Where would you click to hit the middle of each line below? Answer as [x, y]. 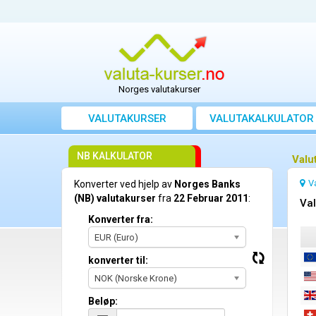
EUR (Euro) [116, 238]
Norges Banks [207, 184]
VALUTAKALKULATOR [262, 119]
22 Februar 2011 [211, 199]
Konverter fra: [121, 220]
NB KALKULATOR [115, 156]
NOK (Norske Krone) [136, 279]
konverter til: [118, 261]
